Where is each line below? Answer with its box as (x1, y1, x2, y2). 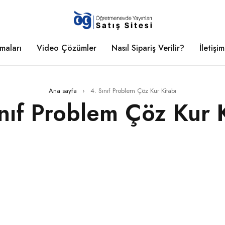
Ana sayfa (49, 86, 77, 95)
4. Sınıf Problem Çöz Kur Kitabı (90, 86, 176, 95)
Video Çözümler (36, 42, 96, 54)
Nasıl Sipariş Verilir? (111, 42, 184, 54)
